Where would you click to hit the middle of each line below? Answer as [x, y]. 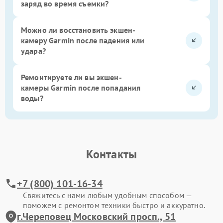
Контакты [111, 154]
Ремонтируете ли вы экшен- [71, 77]
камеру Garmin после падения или [83, 40]
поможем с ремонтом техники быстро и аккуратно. [114, 205]
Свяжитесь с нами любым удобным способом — [108, 195]
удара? [33, 51]
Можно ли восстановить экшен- [78, 30]
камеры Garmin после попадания [81, 87]
